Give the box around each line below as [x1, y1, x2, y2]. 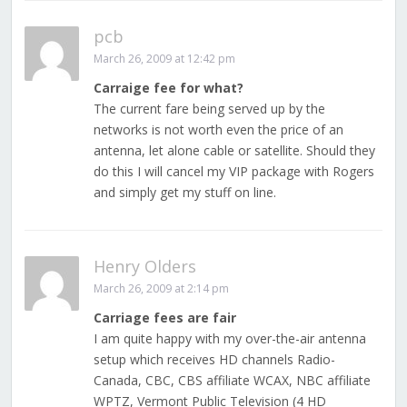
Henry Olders [93, 255, 196, 278]
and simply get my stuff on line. [93, 184, 276, 202]
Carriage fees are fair [93, 309, 236, 327]
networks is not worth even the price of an [93, 121, 343, 139]
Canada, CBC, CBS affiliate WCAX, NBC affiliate [93, 372, 371, 390]
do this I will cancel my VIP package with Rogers [93, 163, 374, 181]
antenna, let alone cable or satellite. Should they [93, 142, 375, 160]
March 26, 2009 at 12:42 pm [93, 51, 235, 67]
